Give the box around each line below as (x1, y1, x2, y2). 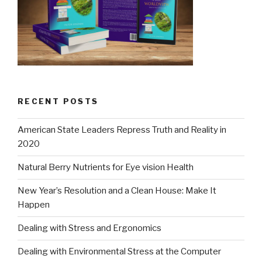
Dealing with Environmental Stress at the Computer (18, 246, 221, 257)
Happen (18, 199, 50, 211)
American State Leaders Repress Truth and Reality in (18, 125, 226, 136)
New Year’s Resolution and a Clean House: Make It (18, 185, 216, 196)
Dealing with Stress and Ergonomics (18, 223, 161, 234)
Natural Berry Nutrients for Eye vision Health (18, 162, 194, 173)
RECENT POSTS (18, 96, 99, 106)
